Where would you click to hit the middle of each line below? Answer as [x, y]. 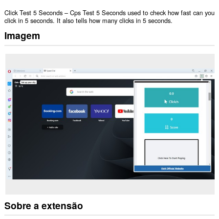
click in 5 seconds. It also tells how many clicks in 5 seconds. [88, 21]
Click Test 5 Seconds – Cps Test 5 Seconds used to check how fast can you [109, 13]
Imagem [22, 35]
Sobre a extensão [44, 205]
